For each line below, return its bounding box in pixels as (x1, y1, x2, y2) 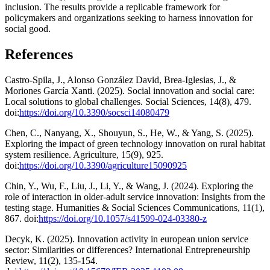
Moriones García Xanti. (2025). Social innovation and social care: (5, 86, 254, 96)
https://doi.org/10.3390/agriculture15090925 (19, 160, 187, 171)
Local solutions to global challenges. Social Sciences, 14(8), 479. (5, 96, 251, 107)
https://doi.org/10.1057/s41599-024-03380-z (39, 213, 207, 224)
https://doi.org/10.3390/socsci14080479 (19, 107, 169, 118)
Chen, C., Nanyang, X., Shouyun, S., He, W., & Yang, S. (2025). (5, 128, 254, 139)
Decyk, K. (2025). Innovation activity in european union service (5, 234, 248, 245)
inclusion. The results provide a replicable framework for (5, 2, 220, 13)
